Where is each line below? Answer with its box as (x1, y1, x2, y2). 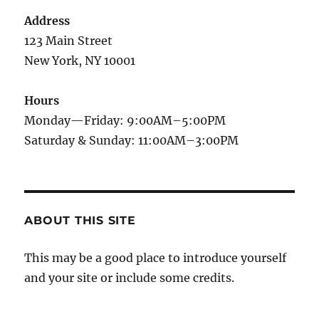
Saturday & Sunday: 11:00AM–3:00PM (24, 133, 239, 148)
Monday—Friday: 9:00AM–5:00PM (24, 113, 226, 128)
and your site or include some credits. (24, 271, 235, 286)
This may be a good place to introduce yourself (24, 251, 287, 266)
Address (24, 14, 70, 28)
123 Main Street (24, 33, 113, 48)
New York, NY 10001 (24, 53, 136, 68)
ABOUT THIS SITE (24, 214, 136, 228)
